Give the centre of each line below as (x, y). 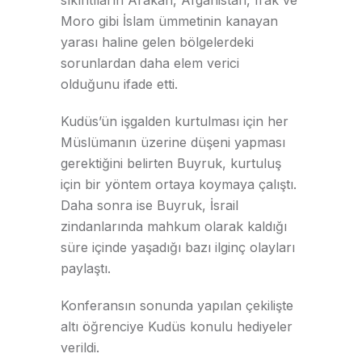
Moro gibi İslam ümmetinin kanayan (169, 21)
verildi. (80, 347)
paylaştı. (86, 268)
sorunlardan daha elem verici (150, 63)
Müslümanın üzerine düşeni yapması (173, 142)
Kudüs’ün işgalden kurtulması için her (175, 121)
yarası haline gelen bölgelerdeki (157, 42)
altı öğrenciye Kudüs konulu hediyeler (177, 326)
